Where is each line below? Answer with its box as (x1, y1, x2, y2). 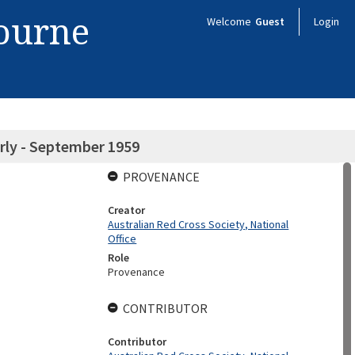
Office (108, 231, 137, 246)
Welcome (207, 14, 254, 29)
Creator (108, 203, 146, 217)
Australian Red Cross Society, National (108, 217, 289, 231)
